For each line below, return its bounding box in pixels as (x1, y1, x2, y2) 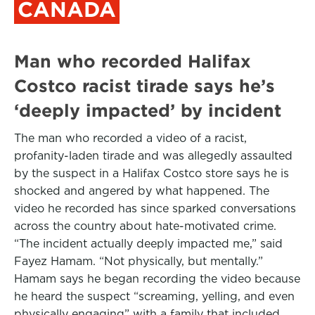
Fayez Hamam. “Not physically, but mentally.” (14, 255, 263, 268)
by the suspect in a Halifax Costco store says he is (14, 167, 289, 180)
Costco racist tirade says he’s (14, 76, 275, 96)
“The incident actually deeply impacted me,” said (14, 237, 283, 250)
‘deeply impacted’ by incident (14, 101, 281, 120)
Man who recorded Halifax (14, 51, 251, 71)
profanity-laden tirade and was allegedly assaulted (14, 149, 292, 162)
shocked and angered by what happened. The (14, 184, 269, 198)
